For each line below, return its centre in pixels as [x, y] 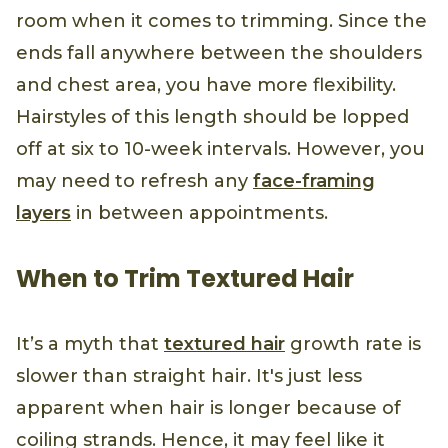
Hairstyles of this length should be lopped [212, 117]
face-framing [314, 181]
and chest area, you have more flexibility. [206, 85]
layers [43, 213]
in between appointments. [199, 213]
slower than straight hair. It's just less [189, 376]
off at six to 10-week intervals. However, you [220, 149]
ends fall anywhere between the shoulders [219, 53]
